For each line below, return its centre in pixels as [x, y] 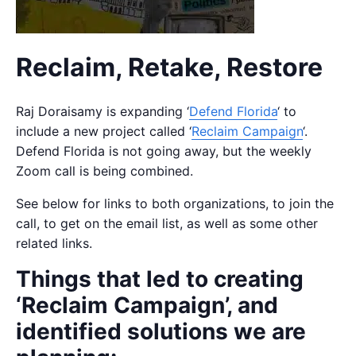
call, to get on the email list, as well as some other [167, 223]
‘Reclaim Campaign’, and [147, 305]
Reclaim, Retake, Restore [169, 67]
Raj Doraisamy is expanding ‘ [103, 111]
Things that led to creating [160, 279]
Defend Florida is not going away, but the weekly [164, 151]
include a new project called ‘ [104, 131]
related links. [54, 243]
